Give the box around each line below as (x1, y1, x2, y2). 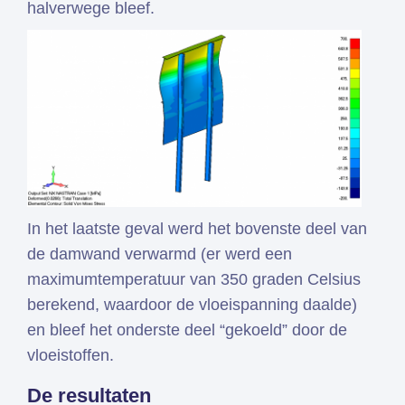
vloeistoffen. (27, 345, 114, 364)
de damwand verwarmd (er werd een (27, 244, 292, 263)
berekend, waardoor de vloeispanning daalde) (27, 295, 357, 314)
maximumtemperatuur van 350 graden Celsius (27, 269, 361, 288)
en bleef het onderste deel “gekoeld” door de (27, 320, 347, 339)
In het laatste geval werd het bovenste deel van (27, 219, 367, 238)
